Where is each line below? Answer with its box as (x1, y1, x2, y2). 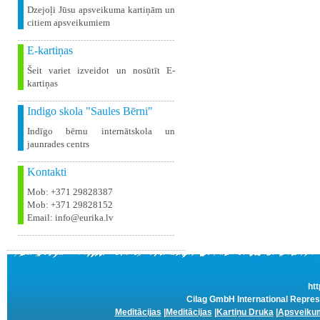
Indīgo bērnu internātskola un (27, 126, 175, 136)
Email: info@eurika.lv (27, 212, 114, 223)
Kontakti (27, 166, 66, 178)
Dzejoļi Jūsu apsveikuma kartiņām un (27, 4, 175, 15)
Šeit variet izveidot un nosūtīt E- (27, 65, 175, 76)
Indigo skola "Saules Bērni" (27, 105, 153, 117)
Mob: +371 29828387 (27, 186, 113, 197)
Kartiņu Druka (216, 307, 274, 317)
